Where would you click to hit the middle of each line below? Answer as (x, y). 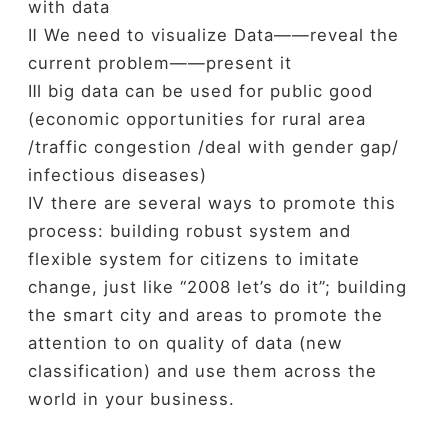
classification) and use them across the (202, 371)
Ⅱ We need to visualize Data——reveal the (213, 35)
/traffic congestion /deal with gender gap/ (213, 147)
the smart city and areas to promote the (205, 315)
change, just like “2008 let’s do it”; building (217, 287)
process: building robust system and (189, 231)
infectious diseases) (117, 175)
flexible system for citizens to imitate (193, 259)
